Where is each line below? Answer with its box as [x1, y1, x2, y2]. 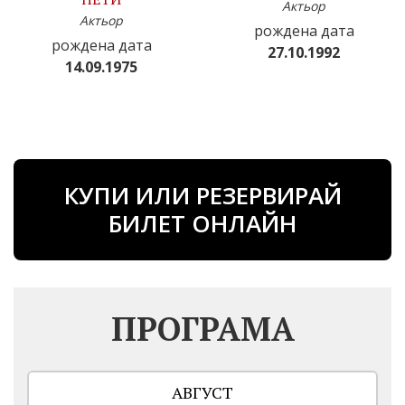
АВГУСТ [172, 381, 233, 403]
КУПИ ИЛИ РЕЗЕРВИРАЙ [63, 178, 342, 212]
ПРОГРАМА [110, 306, 295, 350]
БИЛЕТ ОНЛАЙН [108, 206, 297, 240]
